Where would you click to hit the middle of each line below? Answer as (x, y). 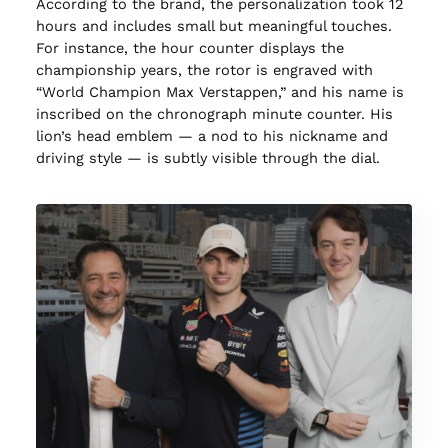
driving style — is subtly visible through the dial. (207, 158)
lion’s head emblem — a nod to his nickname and (211, 136)
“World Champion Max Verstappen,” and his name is (219, 92)
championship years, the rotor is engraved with (204, 70)
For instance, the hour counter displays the (189, 48)
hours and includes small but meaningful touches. (213, 26)
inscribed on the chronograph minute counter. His (214, 114)
